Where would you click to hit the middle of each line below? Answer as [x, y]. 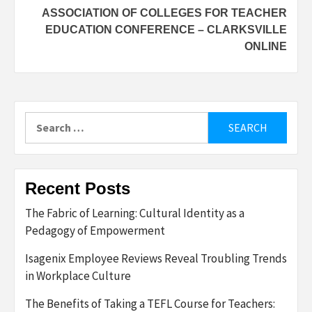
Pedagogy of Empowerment [95, 230]
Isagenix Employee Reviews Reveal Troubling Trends [156, 258]
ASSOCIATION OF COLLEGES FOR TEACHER [164, 13]
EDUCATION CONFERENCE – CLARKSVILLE [166, 29]
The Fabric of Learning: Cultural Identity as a [135, 213]
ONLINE [266, 46]
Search [42, 119]
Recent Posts [78, 188]
